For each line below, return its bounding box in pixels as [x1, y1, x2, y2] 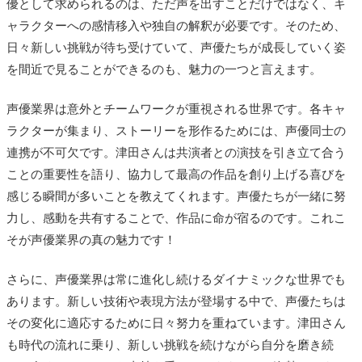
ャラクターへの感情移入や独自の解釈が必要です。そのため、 [6, 19, 346, 32]
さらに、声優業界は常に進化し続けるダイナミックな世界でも [6, 272, 346, 286]
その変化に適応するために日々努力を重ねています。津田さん [6, 316, 346, 330]
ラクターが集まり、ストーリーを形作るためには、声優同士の [6, 124, 346, 137]
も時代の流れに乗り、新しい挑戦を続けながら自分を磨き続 [6, 338, 334, 351]
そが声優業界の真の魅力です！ [6, 233, 176, 246]
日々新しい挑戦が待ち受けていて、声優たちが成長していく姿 [6, 40, 346, 54]
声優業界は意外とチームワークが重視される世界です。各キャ [6, 102, 346, 116]
